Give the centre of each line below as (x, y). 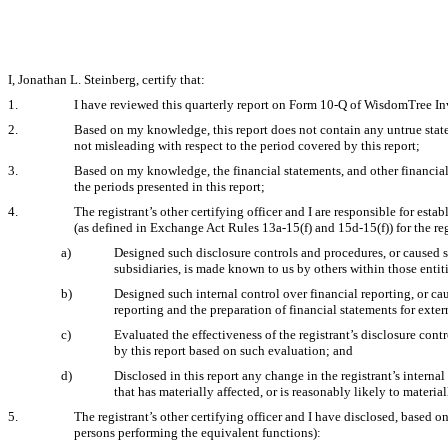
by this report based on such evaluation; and (233, 350)
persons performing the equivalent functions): (197, 432)
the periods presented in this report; (169, 186)
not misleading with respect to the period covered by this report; (247, 145)
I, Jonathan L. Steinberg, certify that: (106, 79)
